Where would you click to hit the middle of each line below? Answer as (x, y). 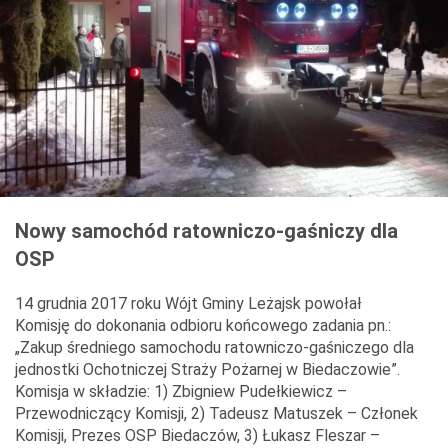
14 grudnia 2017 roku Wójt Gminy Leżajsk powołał (188, 304)
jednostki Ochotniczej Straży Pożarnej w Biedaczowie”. (207, 370)
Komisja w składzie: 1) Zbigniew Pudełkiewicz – (181, 392)
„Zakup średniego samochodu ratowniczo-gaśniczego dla (214, 348)
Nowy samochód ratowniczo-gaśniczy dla (206, 231)
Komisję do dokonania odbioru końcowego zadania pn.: (203, 326)
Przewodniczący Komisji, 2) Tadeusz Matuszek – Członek (216, 414)
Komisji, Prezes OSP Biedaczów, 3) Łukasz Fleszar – (197, 436)
